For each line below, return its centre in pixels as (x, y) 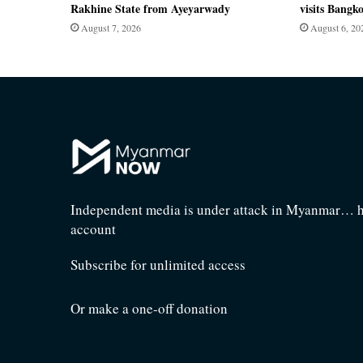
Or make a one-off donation (149, 309)
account (93, 229)
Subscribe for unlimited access (158, 265)
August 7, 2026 (111, 28)
